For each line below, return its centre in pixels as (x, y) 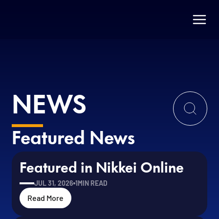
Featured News (73, 139)
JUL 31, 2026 (54, 183)
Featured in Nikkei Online (102, 169)
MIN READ (93, 183)
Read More (45, 198)
